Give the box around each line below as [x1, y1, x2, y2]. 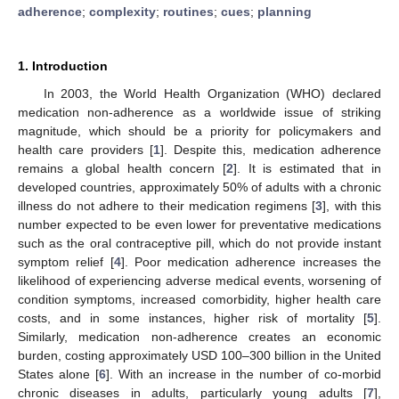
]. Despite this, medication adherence [159, 142, 382, 157]
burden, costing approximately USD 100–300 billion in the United [18, 347, 381, 362]
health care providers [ [18, 142, 153, 157]
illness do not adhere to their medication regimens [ [18, 198, 316, 213]
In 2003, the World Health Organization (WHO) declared [43, 85, 381, 101]
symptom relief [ [18, 254, 114, 269]
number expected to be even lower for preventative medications [18, 216, 381, 232]
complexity [89, 4, 156, 19]
